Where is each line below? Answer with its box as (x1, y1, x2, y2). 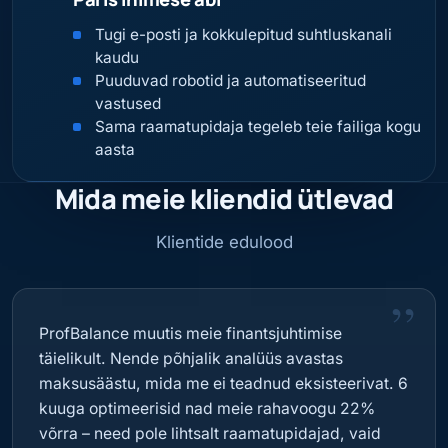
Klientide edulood (155, 231, 293, 252)
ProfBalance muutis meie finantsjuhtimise (38, 323, 342, 343)
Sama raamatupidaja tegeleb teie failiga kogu (95, 117, 422, 137)
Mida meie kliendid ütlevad (54, 180, 394, 218)
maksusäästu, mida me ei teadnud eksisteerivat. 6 (38, 373, 408, 393)
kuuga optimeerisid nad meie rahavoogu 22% (38, 398, 375, 418)
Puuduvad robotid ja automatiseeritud (95, 71, 367, 91)
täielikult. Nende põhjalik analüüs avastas (38, 348, 343, 368)
